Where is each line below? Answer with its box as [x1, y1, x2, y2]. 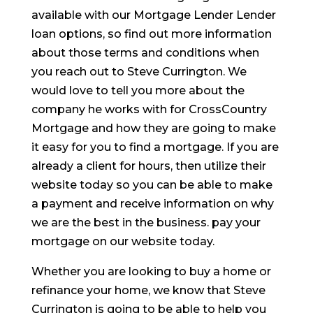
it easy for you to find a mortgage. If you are [31, 140, 279, 154]
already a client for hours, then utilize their [31, 159, 266, 173]
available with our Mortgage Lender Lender [31, 8, 276, 22]
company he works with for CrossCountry [31, 103, 267, 116]
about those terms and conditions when [31, 46, 259, 59]
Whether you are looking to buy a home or [31, 265, 271, 278]
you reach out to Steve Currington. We [31, 65, 247, 78]
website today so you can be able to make [31, 178, 272, 191]
